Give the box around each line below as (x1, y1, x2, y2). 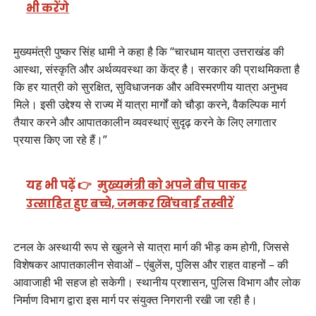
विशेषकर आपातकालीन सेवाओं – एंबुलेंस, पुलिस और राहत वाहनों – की (13, 257, 288, 273)
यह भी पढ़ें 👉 (26, 177, 92, 194)
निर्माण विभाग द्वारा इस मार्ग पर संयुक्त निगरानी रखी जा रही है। (13, 292, 257, 308)
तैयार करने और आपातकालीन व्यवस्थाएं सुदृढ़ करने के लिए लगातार (13, 114, 276, 130)
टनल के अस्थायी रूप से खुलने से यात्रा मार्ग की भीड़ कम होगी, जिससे (13, 239, 289, 255)
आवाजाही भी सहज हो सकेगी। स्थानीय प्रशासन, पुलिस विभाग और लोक (13, 274, 300, 291)
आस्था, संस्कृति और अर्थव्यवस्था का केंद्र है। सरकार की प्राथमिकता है (13, 61, 300, 78)
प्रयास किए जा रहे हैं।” (13, 132, 107, 148)
